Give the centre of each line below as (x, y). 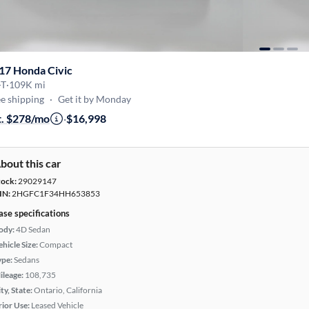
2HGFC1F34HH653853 (55, 193)
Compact (56, 245)
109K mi (27, 84)
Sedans (27, 260)
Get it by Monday (94, 99)
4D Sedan (33, 229)
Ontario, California (68, 290)
